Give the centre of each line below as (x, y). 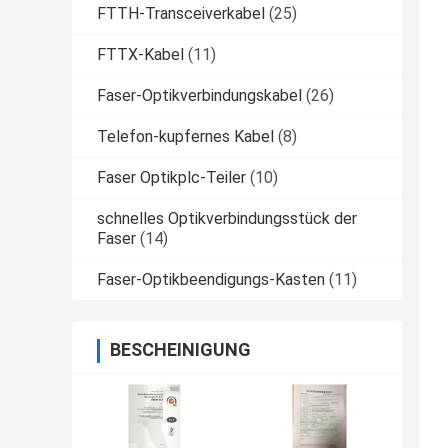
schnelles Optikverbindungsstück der (227, 219)
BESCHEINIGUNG (180, 350)
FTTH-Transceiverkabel (181, 14)
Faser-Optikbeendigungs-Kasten (211, 280)
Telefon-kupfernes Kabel (185, 137)
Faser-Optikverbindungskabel (199, 96)
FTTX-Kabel (140, 55)
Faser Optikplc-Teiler (171, 178)
